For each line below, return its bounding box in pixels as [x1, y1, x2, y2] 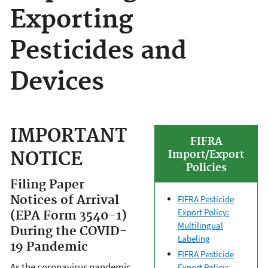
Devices [10, 67, 104, 98]
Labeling [178, 233, 210, 245]
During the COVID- [10, 223, 127, 239]
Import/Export [168, 148, 244, 162]
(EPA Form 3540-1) [10, 208, 127, 224]
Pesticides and [10, 36, 187, 67]
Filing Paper [10, 176, 84, 193]
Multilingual [178, 220, 223, 232]
